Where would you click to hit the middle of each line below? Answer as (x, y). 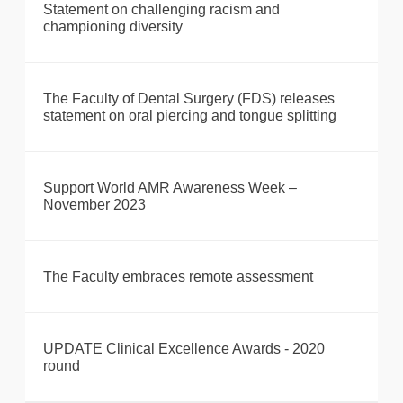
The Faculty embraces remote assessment (178, 277)
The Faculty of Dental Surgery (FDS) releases (189, 99)
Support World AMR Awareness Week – (170, 188)
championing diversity (113, 27)
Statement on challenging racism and (161, 10)
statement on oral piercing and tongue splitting (190, 116)
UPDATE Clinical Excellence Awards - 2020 (184, 349)
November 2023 (94, 205)
